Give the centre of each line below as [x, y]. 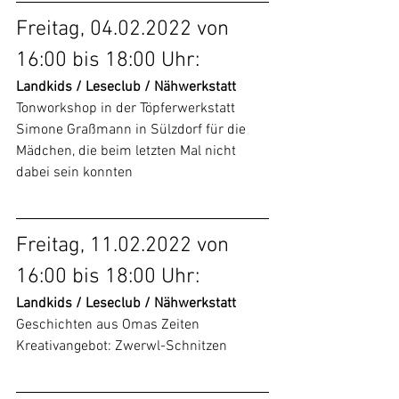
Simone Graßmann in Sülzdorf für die [133, 130]
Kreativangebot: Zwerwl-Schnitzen [122, 346]
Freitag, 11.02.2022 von [125, 246]
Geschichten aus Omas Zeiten [108, 325]
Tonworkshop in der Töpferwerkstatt [127, 109]
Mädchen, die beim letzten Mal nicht [128, 151]
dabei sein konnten [74, 173]
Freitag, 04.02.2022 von [125, 29]
